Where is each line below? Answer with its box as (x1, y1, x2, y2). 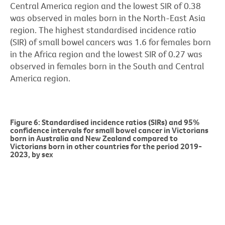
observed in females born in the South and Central (10, 60, 204, 72)
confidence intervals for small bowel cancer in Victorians (10, 125, 208, 136)
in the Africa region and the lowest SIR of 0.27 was (10, 48, 202, 60)
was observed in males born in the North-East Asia (10, 12, 205, 24)
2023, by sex (10, 149, 53, 160)
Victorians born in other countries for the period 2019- (10, 141, 202, 152)
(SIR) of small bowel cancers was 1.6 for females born (10, 36, 211, 48)
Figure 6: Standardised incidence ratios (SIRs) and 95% (10, 117, 199, 128)
